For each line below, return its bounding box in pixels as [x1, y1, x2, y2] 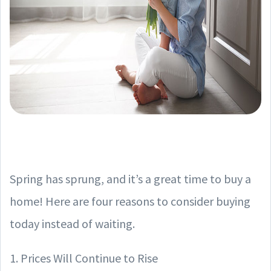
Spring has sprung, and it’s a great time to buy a [10, 171, 251, 186]
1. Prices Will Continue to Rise [10, 250, 158, 266]
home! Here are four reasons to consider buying [10, 194, 250, 209]
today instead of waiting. [10, 216, 135, 231]
